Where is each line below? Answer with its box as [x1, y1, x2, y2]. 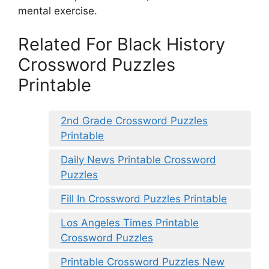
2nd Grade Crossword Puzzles [61, 115, 208, 127]
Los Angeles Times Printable [61, 217, 199, 229]
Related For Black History [18, 33, 225, 55]
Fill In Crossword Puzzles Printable [61, 193, 227, 205]
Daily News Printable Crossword [61, 154, 216, 166]
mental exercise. [18, 5, 97, 17]
